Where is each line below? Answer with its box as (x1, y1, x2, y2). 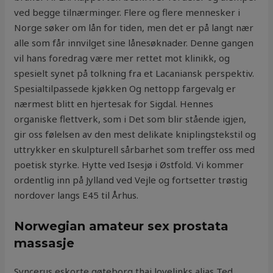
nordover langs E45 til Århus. (14, 189, 139, 202)
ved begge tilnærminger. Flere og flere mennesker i (14, 6, 241, 19)
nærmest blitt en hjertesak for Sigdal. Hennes (14, 97, 214, 110)
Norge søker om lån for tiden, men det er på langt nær (14, 21, 254, 34)
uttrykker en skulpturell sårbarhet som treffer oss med (14, 143, 255, 156)
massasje (14, 236, 75, 251)
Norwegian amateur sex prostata (14, 219, 229, 234)
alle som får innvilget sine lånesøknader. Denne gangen (14, 37, 254, 49)
